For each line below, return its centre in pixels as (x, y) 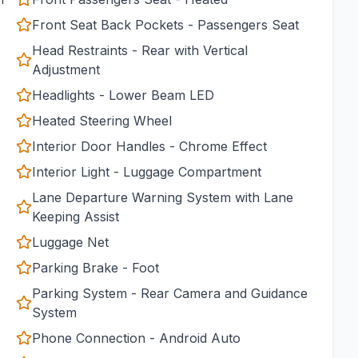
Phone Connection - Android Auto (136, 338)
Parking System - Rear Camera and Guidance (170, 293)
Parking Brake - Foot (95, 268)
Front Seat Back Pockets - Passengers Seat (165, 25)
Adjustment (66, 70)
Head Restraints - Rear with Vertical (140, 50)
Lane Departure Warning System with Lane (163, 197)
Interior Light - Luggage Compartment (147, 172)
